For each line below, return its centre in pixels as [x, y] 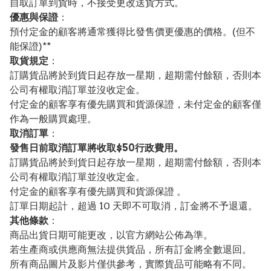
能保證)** [30, 46]
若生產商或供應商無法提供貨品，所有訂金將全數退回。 [131, 249]
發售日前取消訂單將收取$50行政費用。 [96, 148]
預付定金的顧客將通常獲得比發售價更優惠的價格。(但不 [132, 31]
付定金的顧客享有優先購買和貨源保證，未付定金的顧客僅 [135, 104]
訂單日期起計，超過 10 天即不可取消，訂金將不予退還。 [134, 206]
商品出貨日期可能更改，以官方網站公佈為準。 [111, 235]
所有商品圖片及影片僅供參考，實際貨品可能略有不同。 [131, 264]
